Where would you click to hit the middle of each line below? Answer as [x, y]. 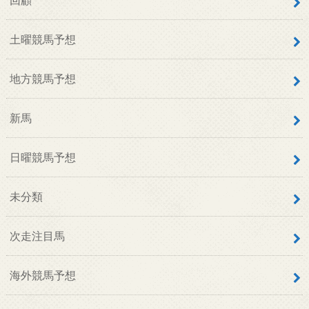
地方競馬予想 [42, 78]
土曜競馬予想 [42, 39]
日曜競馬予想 [42, 157]
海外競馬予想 [42, 275]
